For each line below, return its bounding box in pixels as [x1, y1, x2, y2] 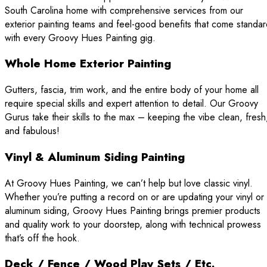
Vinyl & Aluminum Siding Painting [5, 148, 185, 165]
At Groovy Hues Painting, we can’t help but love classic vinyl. [5, 176, 253, 190]
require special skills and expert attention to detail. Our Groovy [5, 97, 258, 111]
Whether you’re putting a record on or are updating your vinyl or [5, 190, 264, 204]
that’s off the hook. [5, 231, 80, 245]
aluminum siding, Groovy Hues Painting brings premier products [5, 203, 260, 218]
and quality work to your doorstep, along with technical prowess [5, 217, 261, 231]
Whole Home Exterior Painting [5, 55, 171, 72]
